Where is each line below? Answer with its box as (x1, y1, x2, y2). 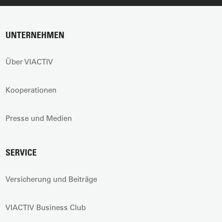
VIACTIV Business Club (5, 202, 86, 212)
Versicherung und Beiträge (5, 174, 98, 184)
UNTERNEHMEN (5, 29, 65, 40)
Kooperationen (5, 85, 57, 95)
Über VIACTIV (5, 56, 54, 66)
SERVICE (5, 147, 37, 158)
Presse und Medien (5, 113, 72, 123)
